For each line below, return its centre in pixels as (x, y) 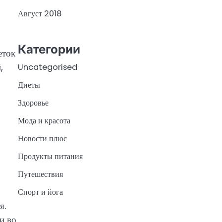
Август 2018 (40, 14)
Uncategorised (48, 67)
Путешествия (40, 174)
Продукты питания (50, 156)
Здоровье (33, 103)
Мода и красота (44, 120)
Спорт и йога (40, 192)
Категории (49, 49)
